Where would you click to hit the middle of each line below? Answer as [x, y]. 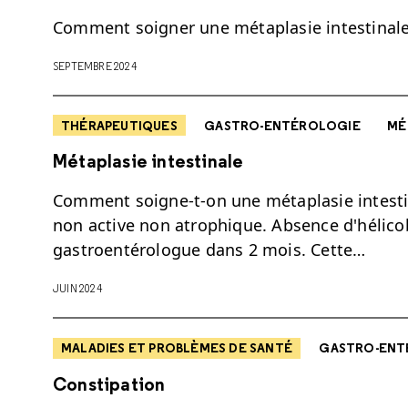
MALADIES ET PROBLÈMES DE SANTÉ [177, 348]
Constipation [109, 384]
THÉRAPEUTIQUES [119, 125]
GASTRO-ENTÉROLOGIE [282, 125]
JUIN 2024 [77, 289]
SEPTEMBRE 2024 [95, 66]
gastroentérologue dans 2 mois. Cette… [209, 250]
